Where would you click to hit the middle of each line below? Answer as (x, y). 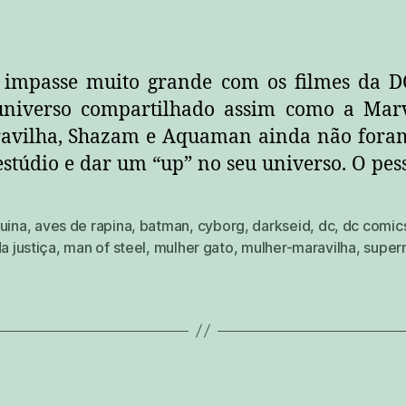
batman (164, 225)
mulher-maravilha (299, 247)
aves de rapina (83, 225)
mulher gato (193, 247)
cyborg (221, 225)
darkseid (281, 225)
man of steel (105, 247)
